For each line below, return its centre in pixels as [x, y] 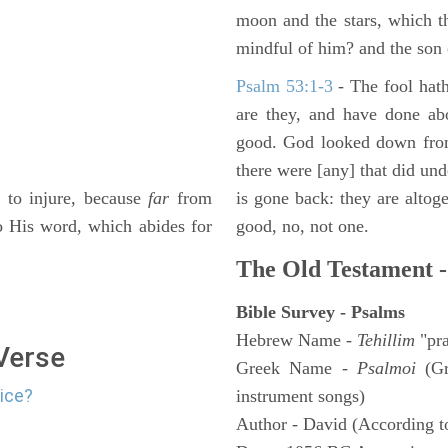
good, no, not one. [302, 226]
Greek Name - [296, 368]
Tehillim [386, 340]
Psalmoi [386, 368]
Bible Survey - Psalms [320, 312]
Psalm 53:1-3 [284, 86]
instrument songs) [300, 396]
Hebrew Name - [296, 340]
